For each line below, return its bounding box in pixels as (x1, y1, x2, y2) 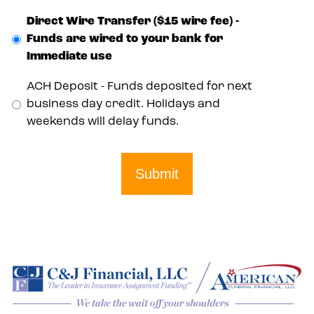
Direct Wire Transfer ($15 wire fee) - (27, 15, 239, 27)
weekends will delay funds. (27, 116, 179, 128)
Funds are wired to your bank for (27, 33, 223, 45)
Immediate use (27, 50, 112, 62)
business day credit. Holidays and (27, 98, 220, 110)
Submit (135, 166, 179, 182)
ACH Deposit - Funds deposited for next (27, 81, 252, 93)
